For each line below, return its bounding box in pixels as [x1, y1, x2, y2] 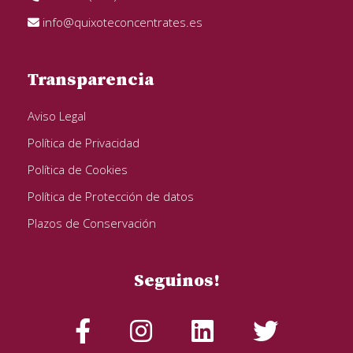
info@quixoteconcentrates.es [39, 13, 203, 30]
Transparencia [28, 69, 154, 91]
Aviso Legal [28, 107, 86, 124]
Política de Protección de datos [28, 188, 194, 204]
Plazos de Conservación [28, 214, 156, 231]
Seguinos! [133, 269, 220, 292]
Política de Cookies [28, 161, 128, 177]
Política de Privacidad [28, 134, 139, 150]
